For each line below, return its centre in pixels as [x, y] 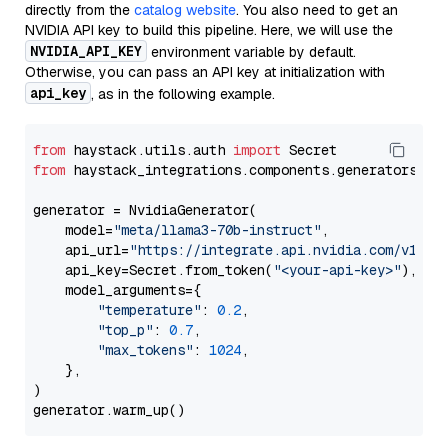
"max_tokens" [145, 350]
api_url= [81, 250]
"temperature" [149, 310]
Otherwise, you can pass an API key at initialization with [205, 72]
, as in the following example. [183, 94]
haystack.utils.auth [149, 150]
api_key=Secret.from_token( [153, 270]
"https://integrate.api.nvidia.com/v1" [277, 250]
